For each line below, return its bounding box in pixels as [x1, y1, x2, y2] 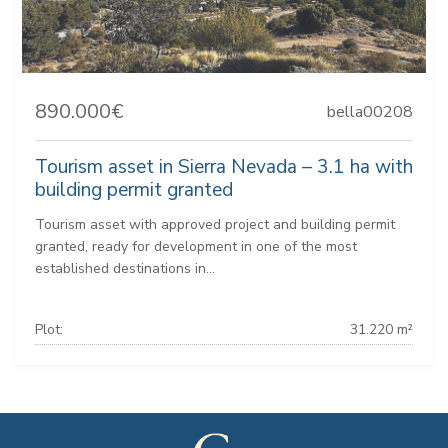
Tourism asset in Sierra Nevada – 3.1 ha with [35, 154, 413, 181]
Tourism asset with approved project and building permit [35, 215, 395, 235]
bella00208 [327, 101, 413, 124]
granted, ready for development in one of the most [35, 237, 357, 257]
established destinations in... [35, 259, 215, 279]
